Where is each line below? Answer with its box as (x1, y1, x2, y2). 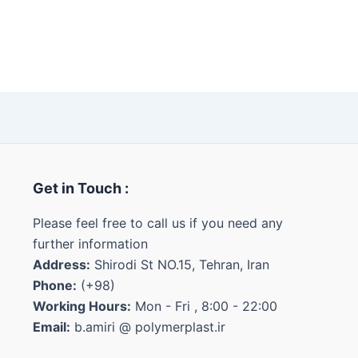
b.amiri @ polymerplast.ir (70, 319, 225, 335)
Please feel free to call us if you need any (32, 215, 283, 231)
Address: (32, 257, 90, 272)
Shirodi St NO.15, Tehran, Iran (89, 257, 269, 272)
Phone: (32, 277, 77, 293)
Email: (32, 319, 70, 335)
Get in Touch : (32, 180, 129, 197)
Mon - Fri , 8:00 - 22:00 (130, 298, 277, 314)
